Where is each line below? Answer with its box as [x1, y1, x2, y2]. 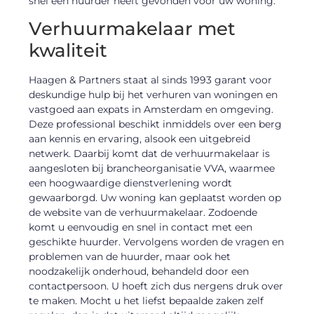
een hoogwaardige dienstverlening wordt [29, 177, 233, 190]
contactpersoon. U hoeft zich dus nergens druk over [29, 280, 284, 293]
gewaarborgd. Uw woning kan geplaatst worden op [29, 191, 282, 205]
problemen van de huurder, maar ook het [29, 250, 231, 264]
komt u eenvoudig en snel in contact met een [29, 221, 253, 234]
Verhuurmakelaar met [29, 18, 236, 41]
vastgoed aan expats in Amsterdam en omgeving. [29, 103, 274, 116]
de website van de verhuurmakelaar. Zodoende [29, 206, 258, 219]
